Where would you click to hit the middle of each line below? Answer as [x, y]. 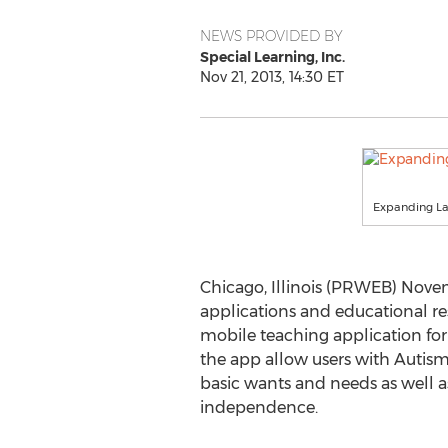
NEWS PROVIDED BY [271, 36]
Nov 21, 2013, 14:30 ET [271, 77]
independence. [258, 407]
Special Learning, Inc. [272, 57]
